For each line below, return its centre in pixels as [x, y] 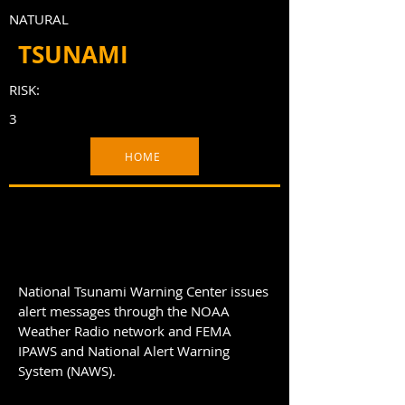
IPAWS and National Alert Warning [124, 351]
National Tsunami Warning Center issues [143, 291]
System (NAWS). [67, 371]
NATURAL [39, 19]
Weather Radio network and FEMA [125, 331]
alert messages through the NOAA [124, 311]
